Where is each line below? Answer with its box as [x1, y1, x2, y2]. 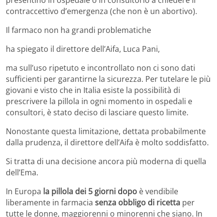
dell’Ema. [6, 167, 38, 178]
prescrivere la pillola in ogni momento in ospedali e [6, 95, 192, 107]
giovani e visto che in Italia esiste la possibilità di [6, 84, 180, 95]
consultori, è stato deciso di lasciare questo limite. [6, 107, 188, 118]
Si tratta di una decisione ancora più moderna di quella [6, 155, 206, 167]
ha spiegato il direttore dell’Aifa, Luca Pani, [6, 43, 160, 54]
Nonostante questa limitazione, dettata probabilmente [6, 125, 206, 137]
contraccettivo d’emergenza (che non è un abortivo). [6, 5, 197, 16]
